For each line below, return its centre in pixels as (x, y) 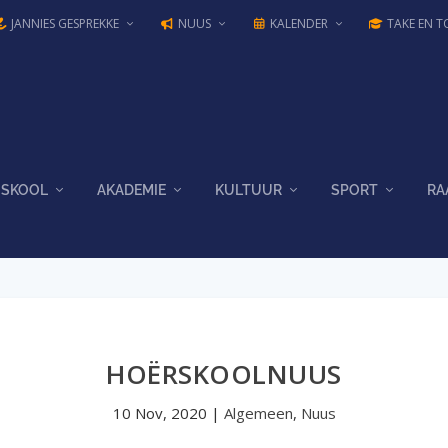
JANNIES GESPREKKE (63, 23)
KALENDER (297, 23)
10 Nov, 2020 (159, 413)
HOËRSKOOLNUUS (224, 374)
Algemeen (258, 413)
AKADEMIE (132, 190)
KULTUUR (249, 190)
